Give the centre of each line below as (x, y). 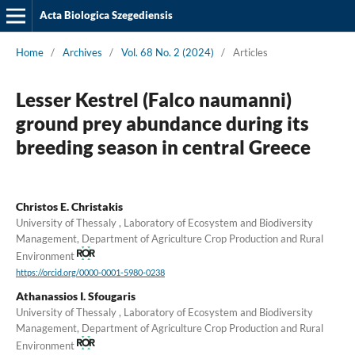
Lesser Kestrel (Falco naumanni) (153, 99)
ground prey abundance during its (162, 123)
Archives (82, 52)
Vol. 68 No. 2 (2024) (167, 52)
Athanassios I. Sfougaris (75, 296)
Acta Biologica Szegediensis (106, 15)
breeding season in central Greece (163, 147)
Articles (250, 52)
